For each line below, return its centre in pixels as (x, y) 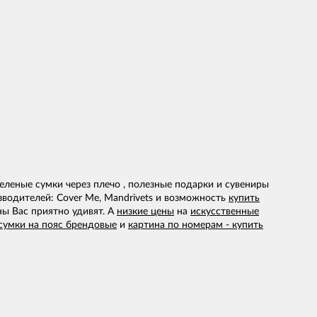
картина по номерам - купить (196, 225)
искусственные (225, 212)
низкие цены (145, 212)
